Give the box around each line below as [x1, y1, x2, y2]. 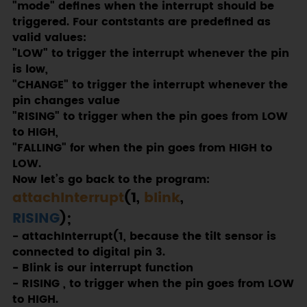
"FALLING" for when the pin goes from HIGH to [12, 140, 272, 158]
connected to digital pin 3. [12, 244, 165, 262]
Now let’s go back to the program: [12, 171, 210, 189]
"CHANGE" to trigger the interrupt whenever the [12, 77, 288, 95]
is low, [12, 61, 48, 79]
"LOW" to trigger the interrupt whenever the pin [12, 45, 289, 63]
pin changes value [12, 93, 120, 110]
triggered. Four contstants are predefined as [12, 14, 271, 32]
